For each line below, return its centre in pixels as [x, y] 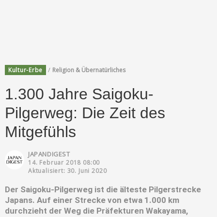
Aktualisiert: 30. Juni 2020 [68, 170]
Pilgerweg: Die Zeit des [85, 113]
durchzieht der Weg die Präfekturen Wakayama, [96, 210]
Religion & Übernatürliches [89, 70]
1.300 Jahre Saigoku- [79, 94]
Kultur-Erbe [26, 70]
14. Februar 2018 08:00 [64, 162]
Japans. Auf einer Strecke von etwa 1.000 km [92, 200]
